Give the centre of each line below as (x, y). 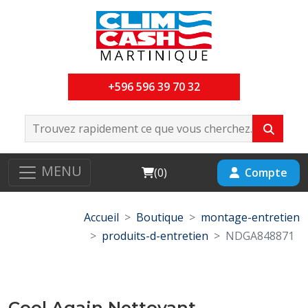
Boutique (160, 217)
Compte (266, 172)
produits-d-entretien (155, 236)
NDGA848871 (260, 236)
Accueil (101, 217)
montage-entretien (250, 217)
